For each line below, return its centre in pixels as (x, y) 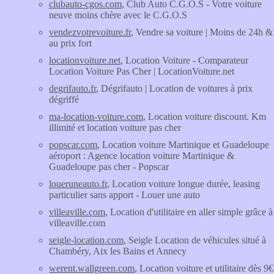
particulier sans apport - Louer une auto (124, 195)
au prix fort (70, 43)
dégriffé (64, 99)
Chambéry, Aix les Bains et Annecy (118, 251)
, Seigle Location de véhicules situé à (195, 240)
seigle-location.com (86, 240)
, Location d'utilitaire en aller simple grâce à (189, 212)
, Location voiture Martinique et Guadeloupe (183, 145)
